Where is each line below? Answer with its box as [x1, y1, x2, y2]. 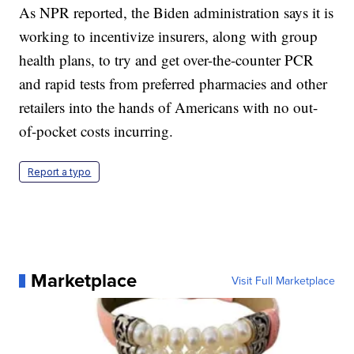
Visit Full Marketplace [231, 273, 335, 289]
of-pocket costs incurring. [19, 121, 174, 141]
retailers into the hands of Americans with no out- [19, 97, 318, 118]
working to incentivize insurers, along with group [19, 26, 318, 47]
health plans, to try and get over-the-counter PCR [19, 50, 314, 70]
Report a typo [28, 166, 92, 179]
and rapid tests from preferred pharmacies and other [19, 73, 328, 94]
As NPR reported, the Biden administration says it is [19, 2, 334, 23]
